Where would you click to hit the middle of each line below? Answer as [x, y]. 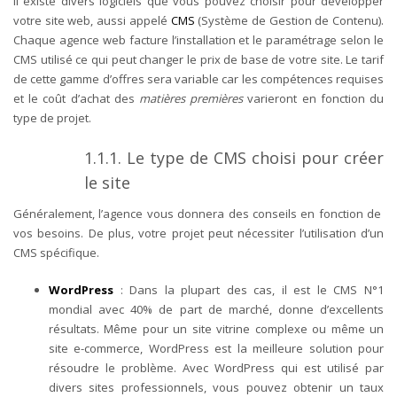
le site [109, 182]
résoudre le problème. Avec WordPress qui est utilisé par [216, 367]
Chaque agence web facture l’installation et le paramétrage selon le [198, 39]
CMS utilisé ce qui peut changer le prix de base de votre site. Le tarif [198, 59]
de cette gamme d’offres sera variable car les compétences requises [198, 78]
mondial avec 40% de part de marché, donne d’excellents [216, 309]
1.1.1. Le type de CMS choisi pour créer [234, 157]
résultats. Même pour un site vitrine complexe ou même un [216, 328]
